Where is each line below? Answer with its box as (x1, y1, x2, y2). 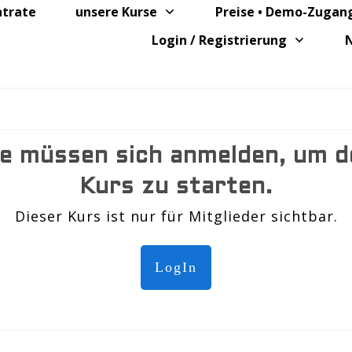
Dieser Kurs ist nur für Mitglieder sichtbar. (14, 207, 338, 225)
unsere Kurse (75, 3, 157, 20)
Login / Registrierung (152, 31, 288, 49)
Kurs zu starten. (79, 178, 273, 198)
